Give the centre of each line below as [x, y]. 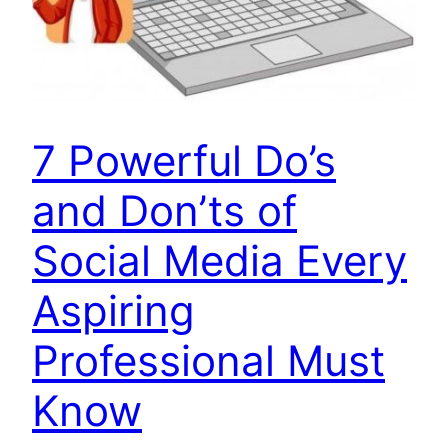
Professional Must [208, 361]
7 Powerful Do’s [184, 161]
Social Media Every [219, 261]
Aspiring [113, 311]
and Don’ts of [164, 211]
